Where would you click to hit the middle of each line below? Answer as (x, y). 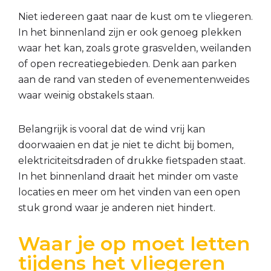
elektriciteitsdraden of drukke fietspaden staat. (132, 161)
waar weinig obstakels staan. (86, 95)
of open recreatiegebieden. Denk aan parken (127, 64)
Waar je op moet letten (134, 243)
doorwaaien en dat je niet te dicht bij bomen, (126, 145)
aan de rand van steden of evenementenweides (134, 80)
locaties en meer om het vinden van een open (129, 192)
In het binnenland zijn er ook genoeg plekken (130, 32)
